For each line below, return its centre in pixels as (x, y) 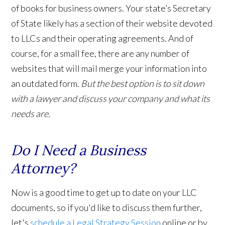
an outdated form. (46, 84)
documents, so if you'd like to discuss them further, (107, 208)
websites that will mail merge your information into (109, 69)
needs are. (31, 114)
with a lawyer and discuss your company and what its (111, 99)
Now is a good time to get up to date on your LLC (104, 193)
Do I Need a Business (79, 150)
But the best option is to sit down (143, 84)
